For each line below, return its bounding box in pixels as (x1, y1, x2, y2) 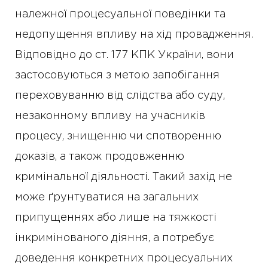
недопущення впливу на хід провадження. (15, 30, 253, 39)
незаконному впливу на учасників (15, 111, 205, 121)
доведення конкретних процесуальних (15, 254, 233, 263)
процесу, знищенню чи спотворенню (15, 132, 221, 141)
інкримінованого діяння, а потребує (15, 233, 214, 243)
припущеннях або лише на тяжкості (15, 213, 217, 223)
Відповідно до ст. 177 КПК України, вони (15, 50, 234, 60)
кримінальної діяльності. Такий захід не (15, 172, 232, 182)
